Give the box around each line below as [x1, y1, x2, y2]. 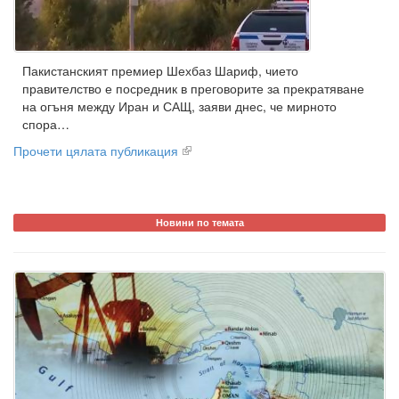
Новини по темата [155, 216, 244, 229]
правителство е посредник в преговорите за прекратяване [22, 79, 364, 97]
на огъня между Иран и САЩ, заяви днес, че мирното [22, 97, 337, 115]
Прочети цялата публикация [13, 142, 178, 159]
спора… [22, 115, 69, 133]
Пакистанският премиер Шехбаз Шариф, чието [22, 61, 298, 79]
